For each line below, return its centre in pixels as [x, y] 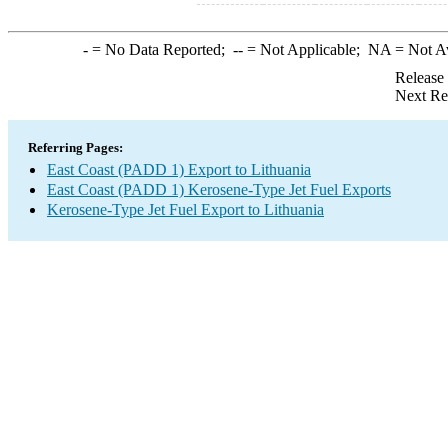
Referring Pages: [75, 147]
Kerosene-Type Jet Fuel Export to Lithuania [185, 209]
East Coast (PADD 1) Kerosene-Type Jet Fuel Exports [219, 189]
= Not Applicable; [305, 49]
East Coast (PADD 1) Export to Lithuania [179, 169]
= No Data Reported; [160, 49]
